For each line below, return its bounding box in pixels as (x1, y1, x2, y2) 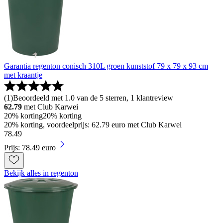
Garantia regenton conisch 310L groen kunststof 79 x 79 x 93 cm (4, 62, 208, 71)
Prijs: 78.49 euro (4, 143, 56, 152)
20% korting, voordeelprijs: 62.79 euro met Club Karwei (4, 120, 182, 129)
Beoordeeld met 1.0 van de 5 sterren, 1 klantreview (13, 94, 173, 103)
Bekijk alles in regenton (4, 169, 78, 178)
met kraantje (4, 71, 42, 80)
